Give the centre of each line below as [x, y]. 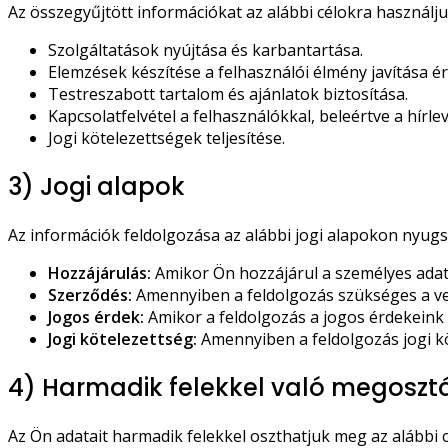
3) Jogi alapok [96, 187]
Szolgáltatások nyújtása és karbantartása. [205, 50]
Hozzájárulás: [99, 273]
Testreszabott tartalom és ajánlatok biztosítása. [228, 94]
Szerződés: [90, 295]
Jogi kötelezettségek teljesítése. [166, 138]
